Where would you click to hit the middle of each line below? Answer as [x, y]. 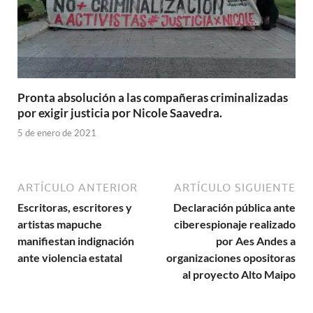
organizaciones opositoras [231, 258]
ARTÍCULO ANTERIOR [78, 188]
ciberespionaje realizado [235, 224]
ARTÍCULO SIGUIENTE [235, 188]
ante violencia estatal [70, 258]
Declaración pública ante [234, 208]
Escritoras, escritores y [75, 208]
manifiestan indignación [76, 241]
